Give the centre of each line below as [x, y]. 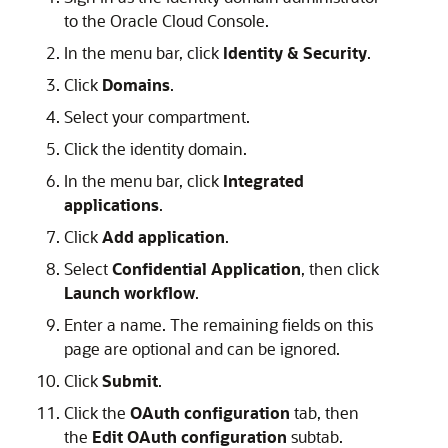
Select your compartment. [157, 117]
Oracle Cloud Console [187, 21]
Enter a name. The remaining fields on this [218, 325]
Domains [136, 85]
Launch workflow [129, 293]
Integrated [263, 181]
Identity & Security [295, 53]
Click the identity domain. [155, 149]
